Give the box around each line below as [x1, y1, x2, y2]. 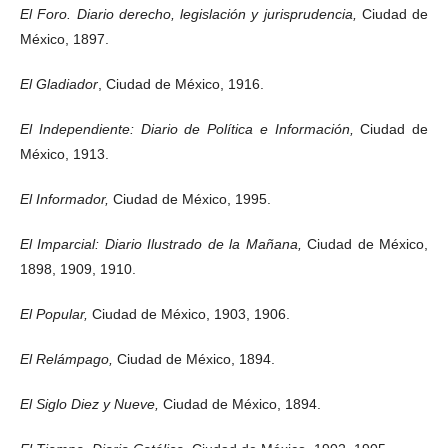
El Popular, [20, 305, 92, 322]
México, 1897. [20, 30, 109, 47]
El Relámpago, [20, 350, 117, 367]
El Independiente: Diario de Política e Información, [20, 120, 361, 137]
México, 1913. [20, 145, 109, 162]
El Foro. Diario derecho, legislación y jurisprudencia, [20, 5, 362, 22]
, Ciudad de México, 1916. [98, 75, 264, 92]
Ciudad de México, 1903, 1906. [92, 305, 290, 322]
